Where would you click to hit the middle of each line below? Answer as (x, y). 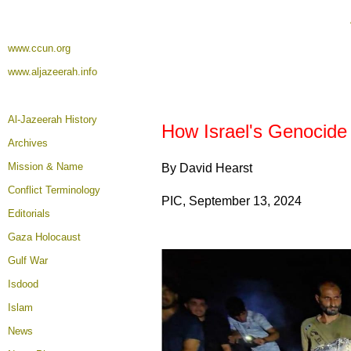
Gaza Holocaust (44, 237)
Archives (28, 143)
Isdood (23, 284)
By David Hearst (207, 168)
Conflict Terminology (54, 190)
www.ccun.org (39, 48)
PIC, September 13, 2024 (232, 201)
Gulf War (28, 261)
